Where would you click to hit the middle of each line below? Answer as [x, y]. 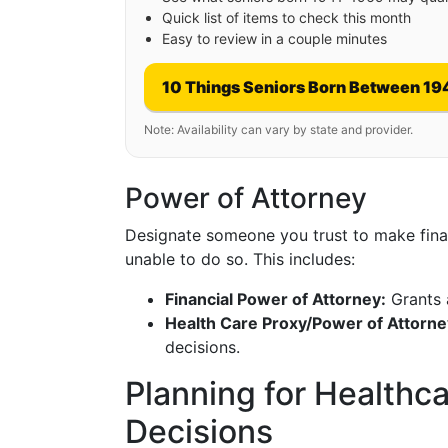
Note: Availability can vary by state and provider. [278, 129]
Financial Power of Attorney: [275, 299]
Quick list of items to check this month [286, 17]
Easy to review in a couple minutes [274, 38]
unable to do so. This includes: [240, 259]
